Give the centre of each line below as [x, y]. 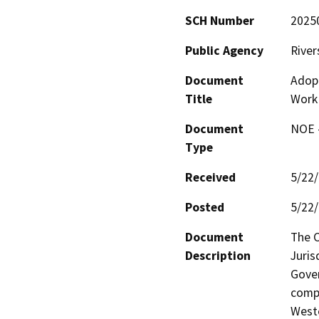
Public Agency [224, 50]
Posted [205, 207]
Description [218, 255]
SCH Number [220, 20]
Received [210, 177]
